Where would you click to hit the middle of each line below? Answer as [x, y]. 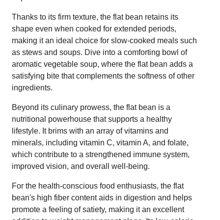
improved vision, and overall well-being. [81, 166]
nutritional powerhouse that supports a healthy [92, 119]
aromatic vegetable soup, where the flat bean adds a [102, 64]
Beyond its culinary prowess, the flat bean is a [91, 107]
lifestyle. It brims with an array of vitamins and [90, 131]
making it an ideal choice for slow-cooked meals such [104, 40]
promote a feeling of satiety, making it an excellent [98, 209]
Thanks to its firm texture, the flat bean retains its [95, 17]
